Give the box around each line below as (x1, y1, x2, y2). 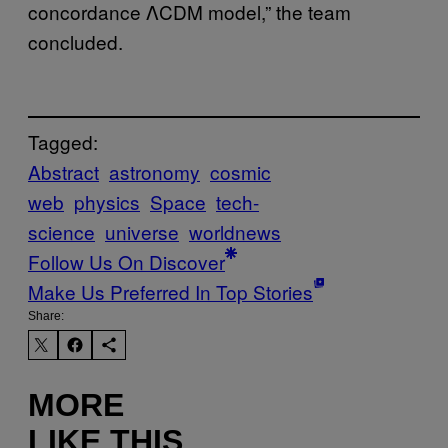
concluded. (28, 27, 123, 55)
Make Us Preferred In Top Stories (28, 278, 313, 306)
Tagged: (28, 128, 98, 156)
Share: (28, 309, 64, 324)
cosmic (210, 158, 271, 186)
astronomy (109, 158, 200, 186)
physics (74, 188, 140, 216)
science (28, 218, 95, 246)
